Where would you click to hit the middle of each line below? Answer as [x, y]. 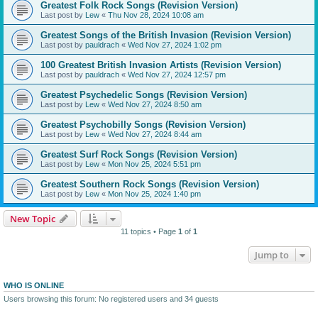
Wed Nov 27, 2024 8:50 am [155, 104]
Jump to [272, 254]
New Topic [33, 218]
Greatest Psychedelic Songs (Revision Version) [144, 94]
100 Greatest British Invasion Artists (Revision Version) [161, 65]
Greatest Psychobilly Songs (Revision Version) [143, 124]
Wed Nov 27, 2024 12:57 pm [177, 74]
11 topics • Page [149, 231]
